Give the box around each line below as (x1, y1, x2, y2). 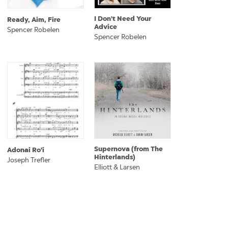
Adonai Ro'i (7, 146, 44, 154)
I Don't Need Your (94, 14, 151, 23)
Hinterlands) (94, 153, 135, 161)
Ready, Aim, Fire (7, 15, 61, 24)
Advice (94, 22, 117, 31)
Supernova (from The (94, 145, 163, 153)
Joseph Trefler (7, 156, 50, 164)
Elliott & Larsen (94, 163, 140, 171)
